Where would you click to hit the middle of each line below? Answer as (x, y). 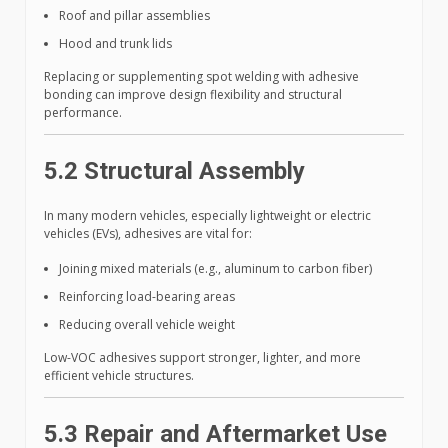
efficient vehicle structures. (119, 376)
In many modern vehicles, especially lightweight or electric (207, 216)
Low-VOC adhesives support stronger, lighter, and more (202, 358)
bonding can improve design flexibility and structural (193, 95)
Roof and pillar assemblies (134, 16)
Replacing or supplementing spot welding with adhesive (201, 77)
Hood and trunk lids (115, 44)
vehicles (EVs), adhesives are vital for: (148, 234)
